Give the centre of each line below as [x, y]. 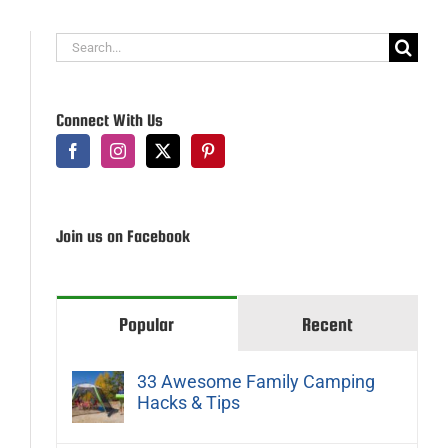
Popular [147, 324]
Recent [327, 324]
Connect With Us [109, 120]
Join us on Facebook [123, 236]
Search [83, 45]
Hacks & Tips [188, 402]
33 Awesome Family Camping [256, 381]
